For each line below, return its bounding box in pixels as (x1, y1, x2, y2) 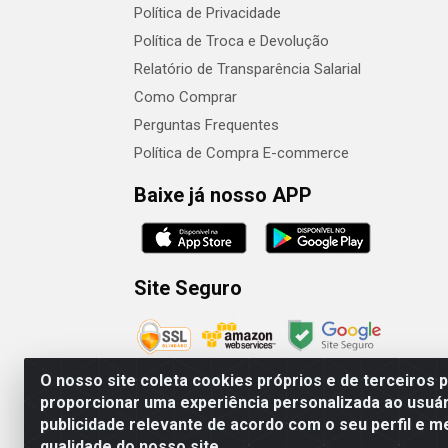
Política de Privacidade (134, 4, 281, 22)
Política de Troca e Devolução (134, 32, 329, 50)
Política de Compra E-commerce (134, 144, 349, 162)
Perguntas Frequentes (134, 116, 279, 134)
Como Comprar (134, 88, 237, 106)
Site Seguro (134, 276, 242, 300)
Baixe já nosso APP (134, 183, 312, 207)
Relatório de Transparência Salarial (134, 60, 361, 78)
